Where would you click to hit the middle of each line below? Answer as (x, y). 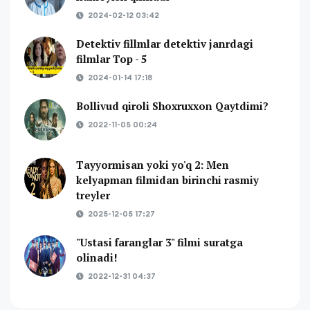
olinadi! (97, 257)
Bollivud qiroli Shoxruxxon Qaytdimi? (172, 106)
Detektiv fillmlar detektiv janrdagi (165, 43)
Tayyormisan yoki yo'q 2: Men (153, 164)
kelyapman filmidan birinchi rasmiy (167, 180)
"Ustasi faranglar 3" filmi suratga (159, 242)
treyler (93, 195)
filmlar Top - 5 (111, 58)
